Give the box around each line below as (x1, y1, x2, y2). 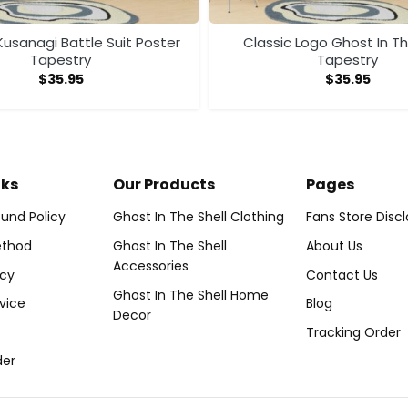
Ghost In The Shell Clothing (113, 208, 285, 227)
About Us (305, 236, 362, 255)
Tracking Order (305, 322, 401, 342)
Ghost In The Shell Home (113, 285, 270, 304)
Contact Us (305, 265, 378, 284)
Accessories (113, 256, 189, 275)
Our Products (113, 173, 216, 195)
